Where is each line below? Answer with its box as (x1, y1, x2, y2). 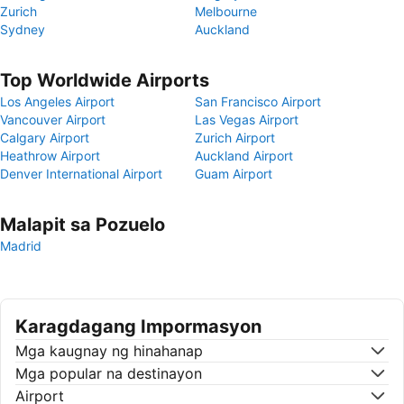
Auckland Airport (195, 148, 293, 163)
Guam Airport (195, 166, 272, 181)
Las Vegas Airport (195, 112, 298, 127)
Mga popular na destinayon (15, 364, 202, 382)
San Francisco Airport (195, 94, 321, 109)
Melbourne (195, 4, 257, 19)
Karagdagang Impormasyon (15, 316, 262, 337)
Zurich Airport (195, 130, 275, 145)
